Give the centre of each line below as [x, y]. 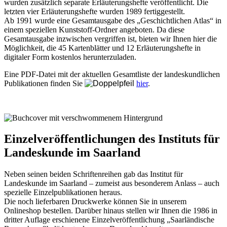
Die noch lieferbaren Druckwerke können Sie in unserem [95, 202]
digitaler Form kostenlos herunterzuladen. [70, 57]
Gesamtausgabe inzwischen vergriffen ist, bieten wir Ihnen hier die [110, 39]
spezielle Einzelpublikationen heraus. [63, 193]
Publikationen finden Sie [44, 83]
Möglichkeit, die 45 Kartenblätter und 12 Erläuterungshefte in [102, 48]
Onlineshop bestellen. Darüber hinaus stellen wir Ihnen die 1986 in [111, 211]
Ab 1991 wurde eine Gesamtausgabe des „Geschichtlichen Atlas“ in [113, 20]
